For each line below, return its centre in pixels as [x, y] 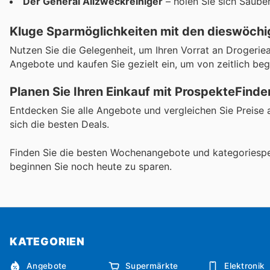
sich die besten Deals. [59, 124]
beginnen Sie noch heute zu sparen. [91, 166]
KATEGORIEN [47, 241]
